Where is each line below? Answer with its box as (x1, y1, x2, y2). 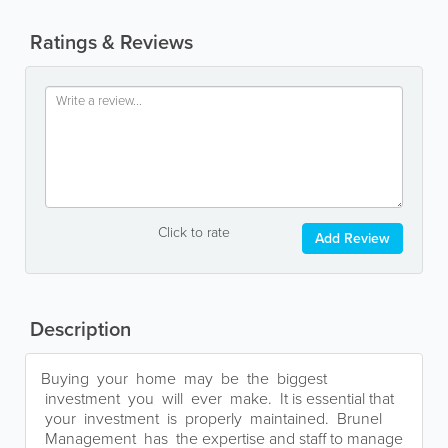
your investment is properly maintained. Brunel (41, 407, 382, 430)
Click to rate (157, 222, 230, 243)
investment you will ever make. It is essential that (41, 387, 394, 410)
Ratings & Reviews (25, 27, 193, 57)
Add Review (315, 228, 390, 249)
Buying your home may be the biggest (41, 367, 327, 390)
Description (25, 314, 131, 344)
